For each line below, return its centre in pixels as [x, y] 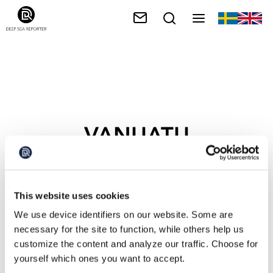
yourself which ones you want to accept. [100, 258]
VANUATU [136, 135]
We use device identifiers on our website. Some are [123, 214]
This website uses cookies [72, 195]
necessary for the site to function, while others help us [129, 229]
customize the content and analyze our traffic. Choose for [136, 244]
